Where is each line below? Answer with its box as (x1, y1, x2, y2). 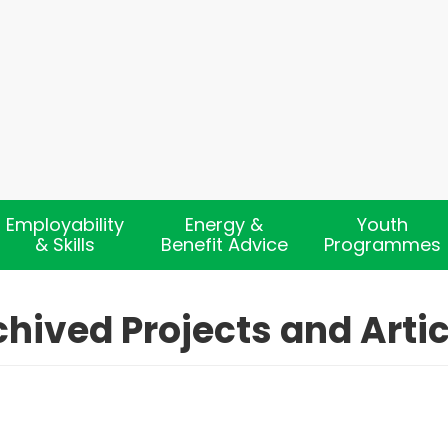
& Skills (35, 232, 96, 257)
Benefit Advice (160, 232, 288, 257)
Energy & (185, 212, 263, 237)
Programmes (324, 232, 442, 257)
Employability (6, 212, 125, 237)
